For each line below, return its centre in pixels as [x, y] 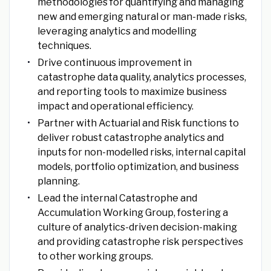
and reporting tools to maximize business [132, 92]
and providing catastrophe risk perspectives [140, 242]
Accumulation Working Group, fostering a [132, 213]
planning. [58, 181]
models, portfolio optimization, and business [138, 167]
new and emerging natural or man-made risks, [142, 17]
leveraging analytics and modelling [117, 31]
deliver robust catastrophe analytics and [130, 138]
